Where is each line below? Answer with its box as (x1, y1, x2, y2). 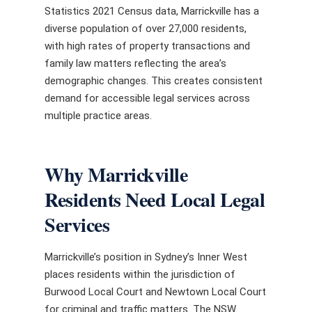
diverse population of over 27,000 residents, (45, 22, 247, 35)
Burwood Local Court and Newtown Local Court (45, 286, 266, 298)
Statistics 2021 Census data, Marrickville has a (45, 4, 259, 17)
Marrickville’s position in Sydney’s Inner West (45, 251, 247, 263)
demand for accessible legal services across (45, 91, 250, 104)
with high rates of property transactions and (45, 39, 250, 52)
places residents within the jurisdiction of (45, 268, 235, 281)
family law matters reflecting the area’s (45, 56, 226, 70)
